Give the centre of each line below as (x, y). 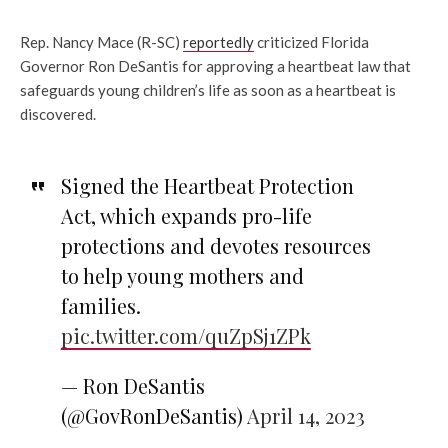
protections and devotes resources (215, 245)
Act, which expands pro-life (186, 215)
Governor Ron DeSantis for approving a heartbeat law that (215, 65)
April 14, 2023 (305, 415)
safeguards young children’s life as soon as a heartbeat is (208, 89)
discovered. (58, 113)
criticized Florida (311, 41)
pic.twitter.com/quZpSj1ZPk (185, 335)
